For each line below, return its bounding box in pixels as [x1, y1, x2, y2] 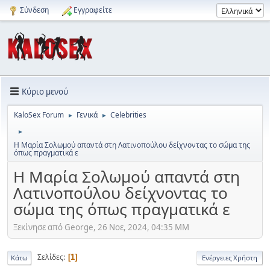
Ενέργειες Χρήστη [202, 253, 257, 262]
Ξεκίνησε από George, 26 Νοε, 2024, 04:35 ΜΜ [13, 221, 189, 233]
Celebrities [110, 110, 146, 120]
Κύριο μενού [22, 86, 68, 97]
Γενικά [77, 110, 98, 120]
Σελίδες [37, 252, 63, 263]
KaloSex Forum [14, 110, 64, 120]
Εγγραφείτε [74, 5, 112, 15]
